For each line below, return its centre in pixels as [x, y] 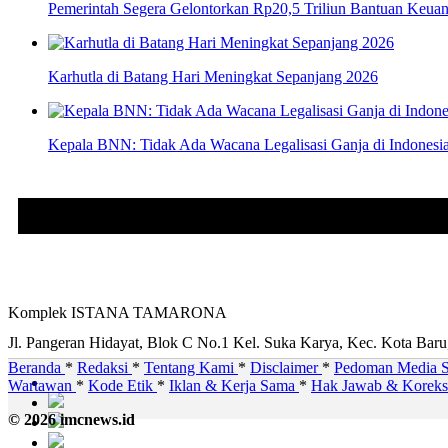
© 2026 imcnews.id [71, 420]
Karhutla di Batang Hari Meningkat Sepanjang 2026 [213, 77]
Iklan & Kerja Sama [234, 386]
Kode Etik [122, 386]
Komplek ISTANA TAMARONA [117, 313]
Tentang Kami [191, 368]
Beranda [36, 368]
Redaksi [104, 368]
